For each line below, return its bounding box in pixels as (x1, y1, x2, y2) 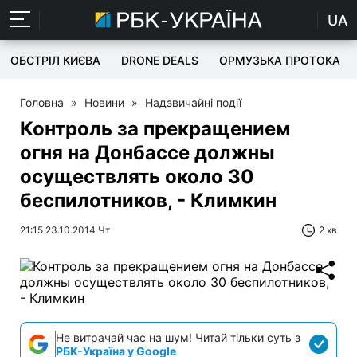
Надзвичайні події (145, 96, 241, 109)
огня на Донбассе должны (20, 141, 275, 164)
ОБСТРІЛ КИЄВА (10, 53, 100, 67)
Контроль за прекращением (20, 117, 290, 140)
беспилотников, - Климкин (20, 189, 277, 212)
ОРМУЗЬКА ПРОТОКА (219, 53, 340, 67)
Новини (84, 96, 124, 109)
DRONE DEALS (121, 53, 198, 67)
